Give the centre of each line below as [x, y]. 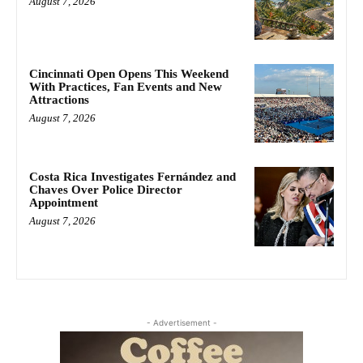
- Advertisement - [181, 323]
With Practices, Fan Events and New [126, 86]
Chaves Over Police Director [106, 190]
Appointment [64, 203]
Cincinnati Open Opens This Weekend [129, 73]
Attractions [59, 99]
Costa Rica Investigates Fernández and [132, 177]
